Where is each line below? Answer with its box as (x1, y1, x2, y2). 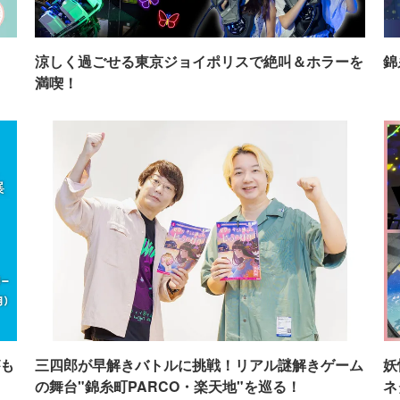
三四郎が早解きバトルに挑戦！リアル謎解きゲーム (34, 354, 363, 376)
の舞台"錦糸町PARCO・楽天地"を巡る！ (34, 376, 301, 397)
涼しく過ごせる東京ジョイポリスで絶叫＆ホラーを (34, 51, 363, 72)
